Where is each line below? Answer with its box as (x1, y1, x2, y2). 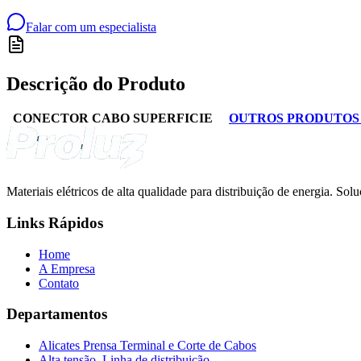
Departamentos (6, 305, 107, 323)
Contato (39, 276, 79, 290)
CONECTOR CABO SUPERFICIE (13, 111, 213, 126)
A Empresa (39, 261, 95, 276)
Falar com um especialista (26, 20, 156, 35)
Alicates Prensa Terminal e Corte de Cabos (39, 338, 256, 352)
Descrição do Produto (6, 73, 185, 95)
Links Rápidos (6, 214, 103, 231)
